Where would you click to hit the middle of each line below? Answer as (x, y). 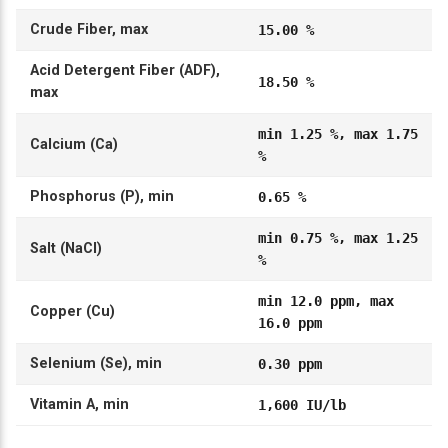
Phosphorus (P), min (101, 197)
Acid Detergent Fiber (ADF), (124, 71)
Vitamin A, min (79, 405)
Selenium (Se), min (95, 364)
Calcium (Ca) (73, 145)
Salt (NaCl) (65, 249)
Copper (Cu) (72, 312)
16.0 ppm (289, 323)
